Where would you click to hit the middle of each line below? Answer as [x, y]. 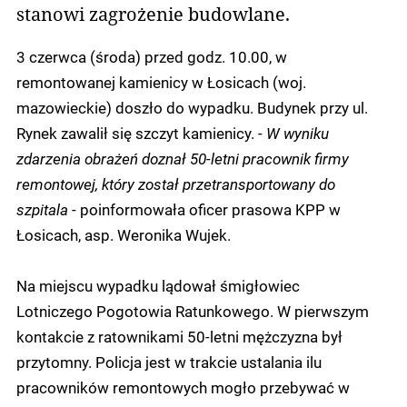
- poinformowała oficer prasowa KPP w [204, 208]
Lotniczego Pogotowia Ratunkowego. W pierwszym [193, 310]
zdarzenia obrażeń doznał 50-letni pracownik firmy [183, 158]
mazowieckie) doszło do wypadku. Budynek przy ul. [192, 107]
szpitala [42, 208]
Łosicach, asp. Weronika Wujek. [124, 234]
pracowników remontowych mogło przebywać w [183, 387]
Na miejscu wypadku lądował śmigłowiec [158, 285]
